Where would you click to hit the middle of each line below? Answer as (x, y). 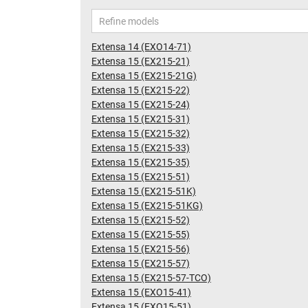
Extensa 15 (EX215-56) (141, 249)
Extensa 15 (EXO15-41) (141, 293)
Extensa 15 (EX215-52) (141, 220)
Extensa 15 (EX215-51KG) (147, 206)
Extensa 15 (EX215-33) (141, 148)
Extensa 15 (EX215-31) (141, 119)
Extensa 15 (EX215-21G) (144, 76)
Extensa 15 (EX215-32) (141, 134)
